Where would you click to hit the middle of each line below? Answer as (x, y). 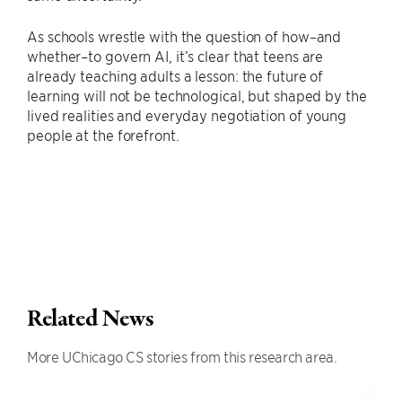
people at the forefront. (103, 134)
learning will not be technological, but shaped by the (197, 95)
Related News (91, 319)
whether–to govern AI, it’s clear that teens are (175, 55)
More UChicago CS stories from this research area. (182, 356)
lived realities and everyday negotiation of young (187, 114)
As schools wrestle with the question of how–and (184, 35)
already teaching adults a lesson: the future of (175, 75)
